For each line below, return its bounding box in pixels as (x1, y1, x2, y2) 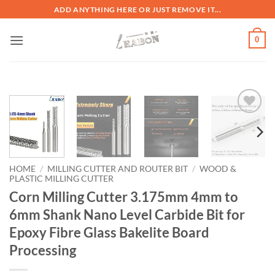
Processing (9, 242, 76, 259)
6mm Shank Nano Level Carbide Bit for (9, 206, 245, 223)
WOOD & (199, 164, 237, 174)
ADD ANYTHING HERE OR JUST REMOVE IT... (53, 4, 222, 14)
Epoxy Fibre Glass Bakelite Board (9, 224, 209, 241)
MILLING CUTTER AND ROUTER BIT (47, 164, 188, 174)
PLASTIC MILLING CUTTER (9, 174, 114, 184)
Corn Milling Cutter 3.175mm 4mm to (9, 188, 238, 206)
